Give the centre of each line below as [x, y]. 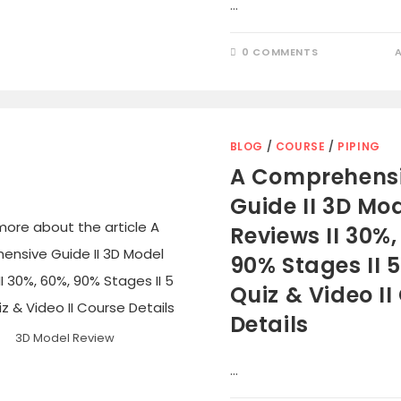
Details [269, 324]
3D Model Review [65, 338]
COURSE [300, 146]
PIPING [359, 146]
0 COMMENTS [280, 52]
